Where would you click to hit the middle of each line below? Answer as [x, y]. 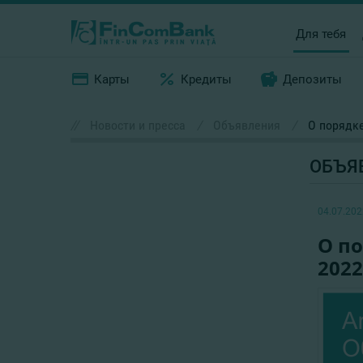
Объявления [247, 125]
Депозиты [313, 79]
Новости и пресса [138, 125]
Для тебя [321, 34]
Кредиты [207, 79]
